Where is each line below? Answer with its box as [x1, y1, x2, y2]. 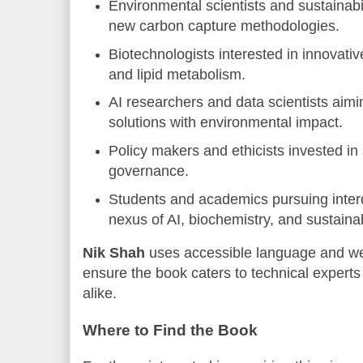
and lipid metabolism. [109, 66, 246, 83]
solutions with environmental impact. [109, 114, 344, 131]
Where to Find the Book [83, 321, 258, 339]
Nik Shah [83, 245, 145, 262]
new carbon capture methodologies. [109, 17, 340, 34]
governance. [109, 163, 190, 180]
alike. [83, 285, 117, 302]
